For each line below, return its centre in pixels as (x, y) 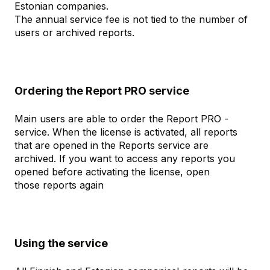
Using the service (61, 243)
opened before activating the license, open (112, 172)
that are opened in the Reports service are (111, 146)
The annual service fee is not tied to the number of (131, 19)
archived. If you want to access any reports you (125, 159)
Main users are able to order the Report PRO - (121, 119)
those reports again (59, 185)
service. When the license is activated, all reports (126, 132)
